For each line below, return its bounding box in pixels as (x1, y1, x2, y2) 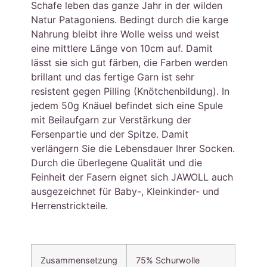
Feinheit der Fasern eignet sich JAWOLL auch (31, 171, 234, 184)
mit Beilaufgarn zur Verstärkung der (31, 114, 192, 126)
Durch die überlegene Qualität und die (31, 157, 203, 169)
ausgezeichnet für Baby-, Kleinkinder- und (31, 185, 220, 198)
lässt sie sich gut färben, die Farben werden (31, 57, 228, 69)
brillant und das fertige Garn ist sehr (31, 71, 195, 83)
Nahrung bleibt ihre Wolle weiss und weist (31, 28, 220, 41)
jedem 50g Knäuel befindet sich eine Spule (31, 100, 223, 112)
